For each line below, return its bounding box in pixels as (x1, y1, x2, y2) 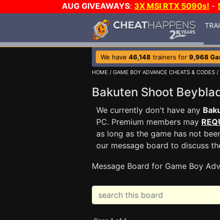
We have (101, 53, 129, 61)
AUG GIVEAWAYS (62, 1, 130, 11)
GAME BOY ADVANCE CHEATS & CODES (113, 69, 215, 76)
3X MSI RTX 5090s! (134, 1, 209, 11)
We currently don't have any (96, 105, 203, 115)
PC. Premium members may (96, 117, 201, 127)
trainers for (151, 53, 189, 61)
